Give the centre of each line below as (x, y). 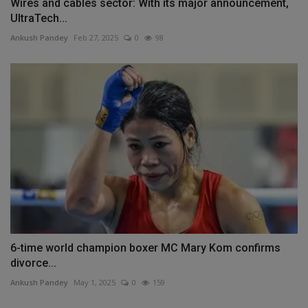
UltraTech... (39, 18)
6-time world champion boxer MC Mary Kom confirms (145, 248)
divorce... (33, 263)
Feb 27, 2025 (96, 37)
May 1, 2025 (95, 283)
